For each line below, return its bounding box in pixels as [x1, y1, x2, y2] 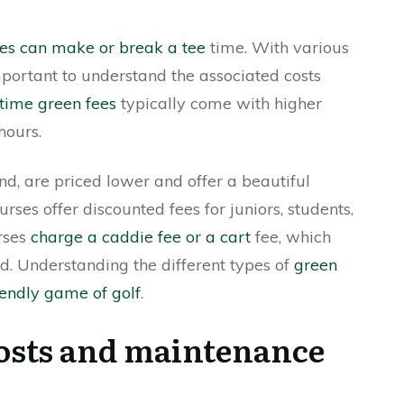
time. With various [206, 37, 349, 58]
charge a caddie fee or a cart [31, 226, 251, 247]
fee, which [251, 226, 331, 247]
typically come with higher [116, 93, 322, 114]
